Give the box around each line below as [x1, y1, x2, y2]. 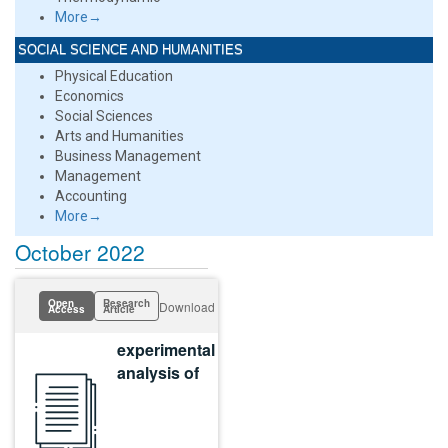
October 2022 [15, 237, 145, 267]
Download [159, 298, 215, 315]
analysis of [117, 361, 199, 384]
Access [48, 302, 85, 316]
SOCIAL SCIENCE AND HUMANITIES [18, 42, 243, 57]
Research [103, 296, 150, 310]
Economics [55, 88, 124, 104]
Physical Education [55, 68, 173, 84]
